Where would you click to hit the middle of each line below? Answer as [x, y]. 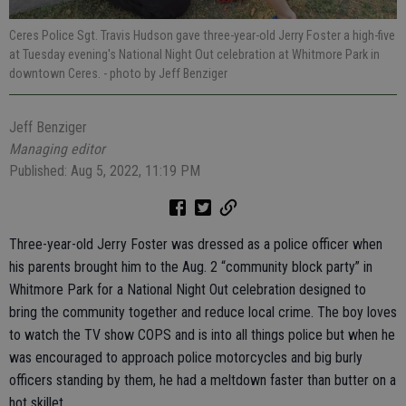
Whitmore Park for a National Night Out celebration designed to [188, 289]
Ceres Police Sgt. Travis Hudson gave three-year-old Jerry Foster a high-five [202, 35]
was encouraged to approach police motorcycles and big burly [186, 357]
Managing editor [57, 149]
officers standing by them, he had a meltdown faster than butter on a [203, 380]
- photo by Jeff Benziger [165, 73]
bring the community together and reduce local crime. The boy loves [203, 312]
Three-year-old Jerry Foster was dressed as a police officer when [196, 244]
